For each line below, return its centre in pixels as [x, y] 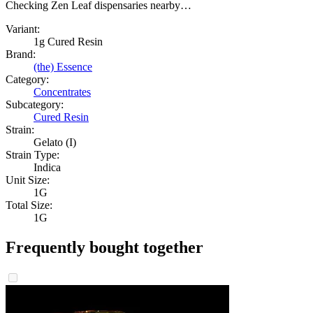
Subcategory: [35, 104]
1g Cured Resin [68, 41]
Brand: [21, 54]
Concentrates [62, 92]
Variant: [23, 29]
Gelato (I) [55, 142]
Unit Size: [28, 180]
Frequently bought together [104, 247]
